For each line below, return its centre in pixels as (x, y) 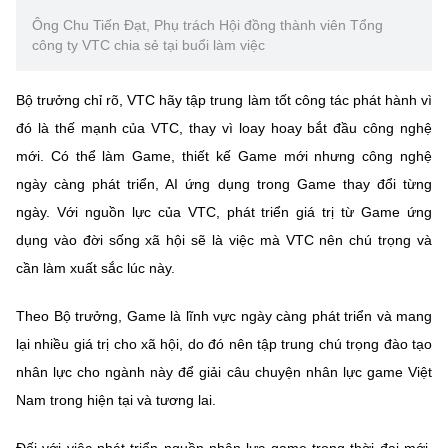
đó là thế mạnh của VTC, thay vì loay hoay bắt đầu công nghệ (224, 127)
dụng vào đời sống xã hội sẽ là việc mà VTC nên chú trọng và (224, 239)
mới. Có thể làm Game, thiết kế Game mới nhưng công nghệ (224, 155)
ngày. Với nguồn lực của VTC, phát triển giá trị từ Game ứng (224, 211)
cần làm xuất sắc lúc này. (95, 267)
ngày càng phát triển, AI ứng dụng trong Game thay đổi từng (224, 183)
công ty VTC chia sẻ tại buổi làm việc (148, 44)
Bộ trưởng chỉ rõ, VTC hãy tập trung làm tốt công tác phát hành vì (224, 99)
